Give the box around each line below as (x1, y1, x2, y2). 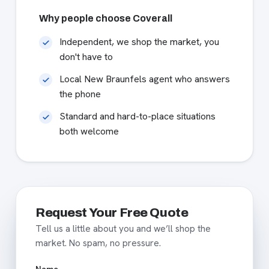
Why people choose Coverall (39, 13, 172, 23)
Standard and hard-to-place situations (59, 109, 216, 122)
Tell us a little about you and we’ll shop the (35, 222, 211, 235)
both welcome (59, 124, 119, 138)
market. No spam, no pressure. (35, 237, 161, 249)
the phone (59, 87, 101, 100)
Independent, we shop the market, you (59, 35, 219, 48)
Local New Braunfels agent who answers (59, 72, 230, 85)
